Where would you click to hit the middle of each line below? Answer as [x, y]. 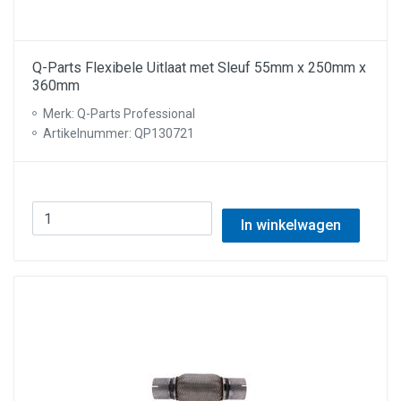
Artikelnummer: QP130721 [119, 133]
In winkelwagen [290, 225]
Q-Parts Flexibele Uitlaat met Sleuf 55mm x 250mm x [199, 68]
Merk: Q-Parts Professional [119, 114]
